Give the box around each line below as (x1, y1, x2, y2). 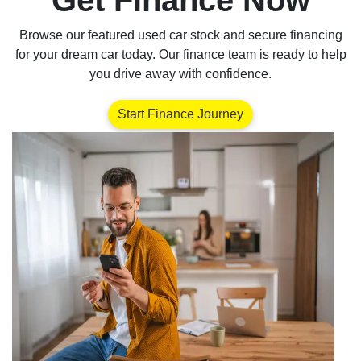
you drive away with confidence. (89, 67, 272, 81)
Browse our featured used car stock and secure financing (19, 28, 342, 42)
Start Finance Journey (118, 107, 243, 121)
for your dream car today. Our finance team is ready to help (15, 48, 346, 61)
